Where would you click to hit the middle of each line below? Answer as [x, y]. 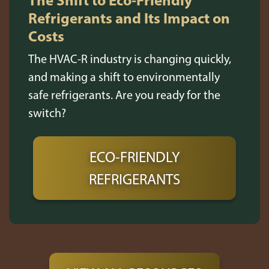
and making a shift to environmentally [124, 77]
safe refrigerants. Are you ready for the [124, 95]
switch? [47, 113]
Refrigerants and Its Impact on [129, 18]
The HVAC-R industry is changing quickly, [130, 59]
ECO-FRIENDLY [134, 157]
